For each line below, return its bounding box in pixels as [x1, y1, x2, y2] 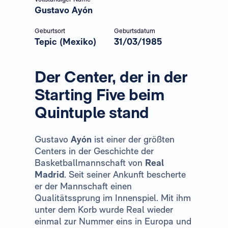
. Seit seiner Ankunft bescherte [64, 168, 186, 180]
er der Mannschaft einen [35, 180, 132, 191]
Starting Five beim [35, 84, 164, 104]
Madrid [35, 168, 64, 180]
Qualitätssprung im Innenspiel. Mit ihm [35, 192, 191, 203]
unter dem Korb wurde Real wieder [35, 204, 173, 215]
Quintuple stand [35, 102, 149, 122]
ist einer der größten [92, 133, 175, 145]
